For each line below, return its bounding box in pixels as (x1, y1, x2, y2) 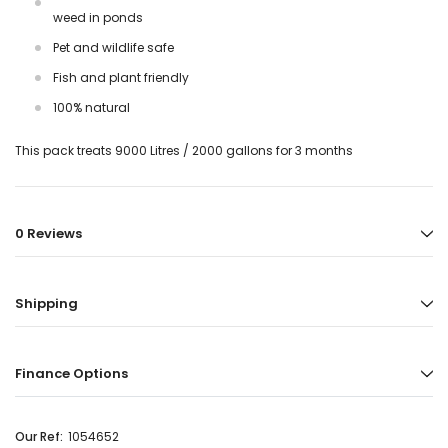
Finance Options (15, 364, 128, 384)
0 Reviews (15, 224, 82, 244)
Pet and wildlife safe (53, 39, 174, 57)
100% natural (53, 99, 130, 117)
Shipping (15, 294, 78, 314)
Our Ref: (15, 428, 63, 446)
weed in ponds (53, 9, 143, 27)
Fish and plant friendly (53, 69, 189, 87)
